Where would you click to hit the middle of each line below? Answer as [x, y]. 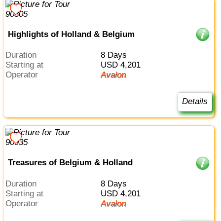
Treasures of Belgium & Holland [70, 163]
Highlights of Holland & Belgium [71, 34]
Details [195, 102]
